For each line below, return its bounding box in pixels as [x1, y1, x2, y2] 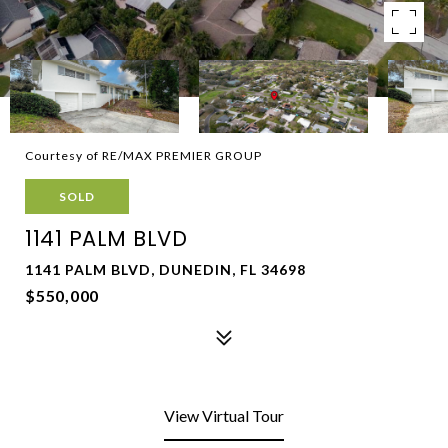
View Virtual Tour [164, 406, 284, 425]
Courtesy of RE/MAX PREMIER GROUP [25, 148, 262, 163]
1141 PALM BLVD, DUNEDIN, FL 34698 [25, 261, 306, 278]
